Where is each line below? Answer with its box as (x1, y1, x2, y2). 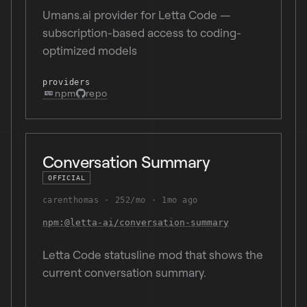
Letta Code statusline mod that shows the (42, 247, 263, 262)
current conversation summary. (42, 265, 206, 280)
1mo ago (162, 195, 198, 205)
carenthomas (42, 195, 99, 205)
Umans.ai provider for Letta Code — (42, 8, 231, 22)
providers (42, 77, 90, 87)
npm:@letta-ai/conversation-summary (42, 217, 229, 228)
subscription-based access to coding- (42, 25, 241, 40)
